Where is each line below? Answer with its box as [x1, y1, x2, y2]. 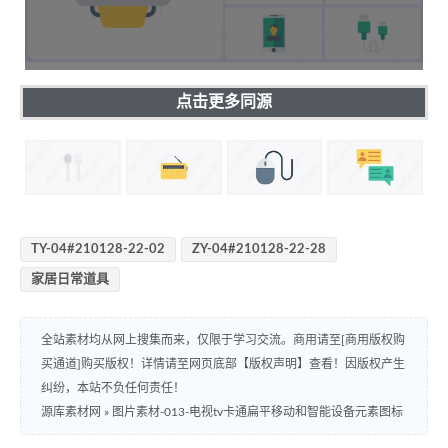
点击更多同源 [176, 93, 272, 110]
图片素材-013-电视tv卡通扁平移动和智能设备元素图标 [112, 406, 403, 419]
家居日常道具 [31, 273, 109, 287]
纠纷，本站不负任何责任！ [41, 382, 185, 395]
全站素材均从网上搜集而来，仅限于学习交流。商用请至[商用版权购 [41, 334, 405, 347]
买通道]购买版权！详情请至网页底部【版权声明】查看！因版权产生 [41, 358, 405, 371]
